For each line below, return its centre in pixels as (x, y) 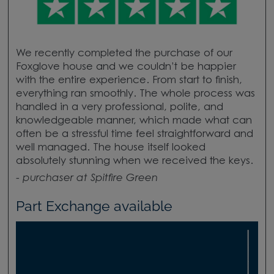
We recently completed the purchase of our (124, 54)
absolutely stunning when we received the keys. (134, 162)
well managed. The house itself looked (110, 148)
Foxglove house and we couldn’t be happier (126, 68)
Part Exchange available (94, 206)
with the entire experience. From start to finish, (129, 81)
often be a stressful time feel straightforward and (134, 135)
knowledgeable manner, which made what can (134, 121)
